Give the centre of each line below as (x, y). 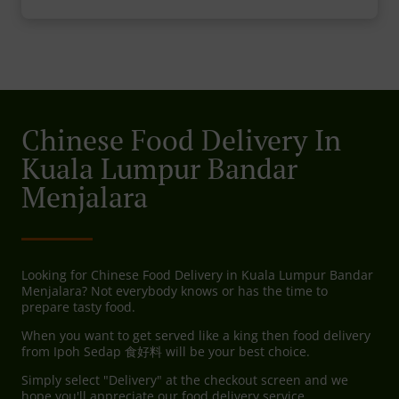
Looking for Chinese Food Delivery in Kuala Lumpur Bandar (197, 275)
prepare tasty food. (78, 307)
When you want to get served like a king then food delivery (196, 336)
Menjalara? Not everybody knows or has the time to (175, 291)
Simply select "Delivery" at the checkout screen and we (185, 380)
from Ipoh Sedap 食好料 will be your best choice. (166, 352)
